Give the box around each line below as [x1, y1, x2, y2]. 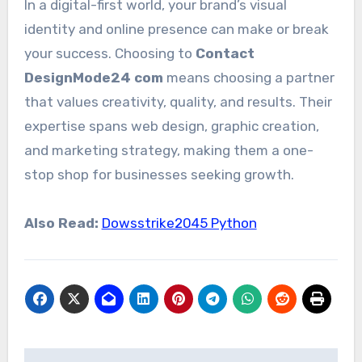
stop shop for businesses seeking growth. [23, 166, 294, 183]
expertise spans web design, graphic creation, [23, 117, 319, 134]
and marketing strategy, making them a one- [23, 141, 314, 158]
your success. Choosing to [23, 44, 196, 61]
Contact [195, 44, 255, 61]
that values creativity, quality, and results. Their [23, 93, 332, 110]
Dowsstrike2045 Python [101, 214, 257, 231]
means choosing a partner [162, 69, 335, 86]
